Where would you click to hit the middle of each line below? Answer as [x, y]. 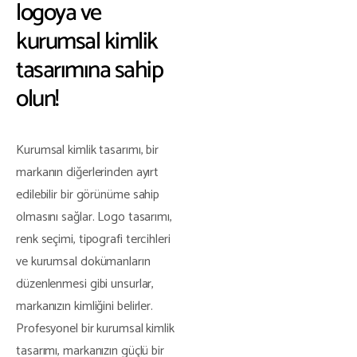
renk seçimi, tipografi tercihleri [93, 239]
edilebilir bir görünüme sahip [88, 194]
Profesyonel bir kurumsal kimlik [95, 328]
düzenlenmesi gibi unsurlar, [85, 284]
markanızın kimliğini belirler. [85, 306]
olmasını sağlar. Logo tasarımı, [94, 217]
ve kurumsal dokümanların [83, 261]
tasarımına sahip [89, 70]
